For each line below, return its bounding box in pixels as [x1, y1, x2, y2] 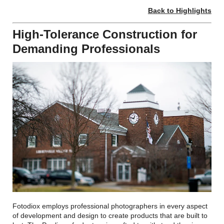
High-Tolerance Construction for [12, 27, 197, 41]
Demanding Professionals [12, 41, 160, 55]
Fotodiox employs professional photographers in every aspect [12, 201, 208, 210]
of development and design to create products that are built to [12, 211, 208, 219]
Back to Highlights [147, 6, 211, 14]
